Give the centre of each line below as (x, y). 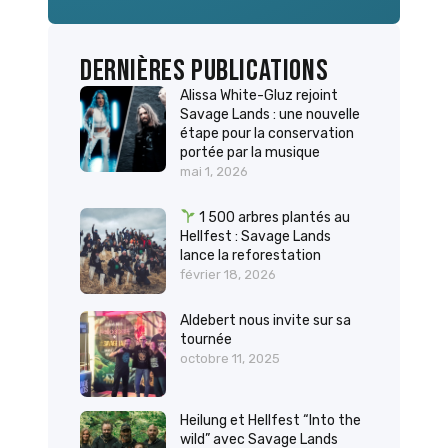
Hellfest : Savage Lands (256, 236)
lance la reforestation (251, 255)
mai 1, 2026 (214, 171)
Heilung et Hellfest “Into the (271, 420)
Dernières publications (204, 70)
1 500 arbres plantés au (273, 217)
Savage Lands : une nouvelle (270, 114)
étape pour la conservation (267, 133)
